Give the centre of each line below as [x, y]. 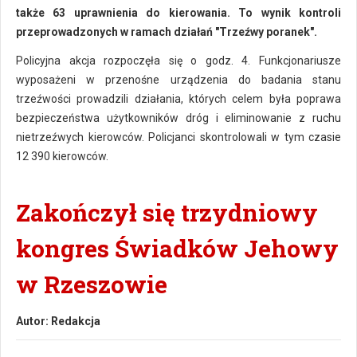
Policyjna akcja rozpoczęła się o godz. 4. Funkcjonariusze [178, 61]
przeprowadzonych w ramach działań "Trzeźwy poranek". [167, 32]
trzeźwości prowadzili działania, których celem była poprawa [178, 99]
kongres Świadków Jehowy [177, 248]
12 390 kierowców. [62, 156]
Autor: [33, 321]
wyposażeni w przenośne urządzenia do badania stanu [178, 80]
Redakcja [76, 321]
